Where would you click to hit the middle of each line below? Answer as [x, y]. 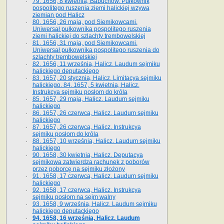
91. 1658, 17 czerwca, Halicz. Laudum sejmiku [95, 176]
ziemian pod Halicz [58, 15]
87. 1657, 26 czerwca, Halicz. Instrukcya [86, 127]
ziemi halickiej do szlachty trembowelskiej [89, 36]
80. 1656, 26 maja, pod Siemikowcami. [85, 22]
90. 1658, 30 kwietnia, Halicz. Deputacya [87, 155]
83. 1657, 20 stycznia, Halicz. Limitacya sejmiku [97, 78]
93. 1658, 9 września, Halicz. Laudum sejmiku [94, 204]
